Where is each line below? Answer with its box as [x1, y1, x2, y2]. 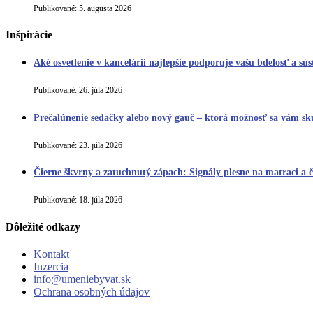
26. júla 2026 [77, 85, 122, 96]
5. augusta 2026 [77, 3, 131, 13]
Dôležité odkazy [6, 220, 80, 233]
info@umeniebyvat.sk [34, 272, 131, 285]
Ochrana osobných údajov [34, 285, 150, 298]
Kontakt [34, 247, 69, 260]
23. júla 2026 [77, 140, 122, 150]
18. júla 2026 [77, 195, 122, 205]
